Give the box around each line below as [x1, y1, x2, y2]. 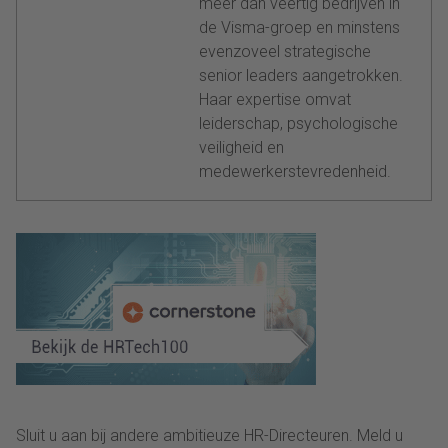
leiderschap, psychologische [199, 113, 398, 133]
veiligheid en [199, 137, 284, 157]
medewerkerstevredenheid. [199, 161, 391, 181]
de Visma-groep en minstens [199, 17, 400, 37]
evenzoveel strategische [199, 41, 371, 61]
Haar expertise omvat [199, 89, 351, 109]
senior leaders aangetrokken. [199, 65, 403, 85]
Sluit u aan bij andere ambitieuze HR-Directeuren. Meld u [16, 425, 403, 445]
